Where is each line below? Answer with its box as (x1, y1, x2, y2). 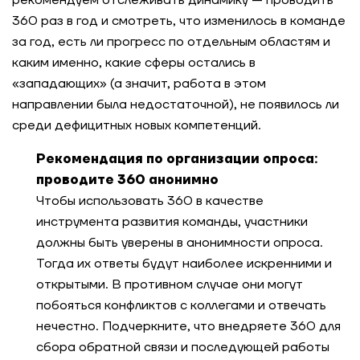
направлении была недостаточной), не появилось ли (12, 96, 339, 112)
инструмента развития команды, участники (36, 214, 308, 230)
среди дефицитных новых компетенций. (12, 117, 261, 133)
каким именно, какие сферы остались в (12, 55, 256, 71)
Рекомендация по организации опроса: (36, 151, 317, 167)
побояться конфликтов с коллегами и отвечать (36, 297, 326, 313)
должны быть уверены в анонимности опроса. (36, 235, 323, 251)
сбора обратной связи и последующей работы (36, 339, 329, 355)
